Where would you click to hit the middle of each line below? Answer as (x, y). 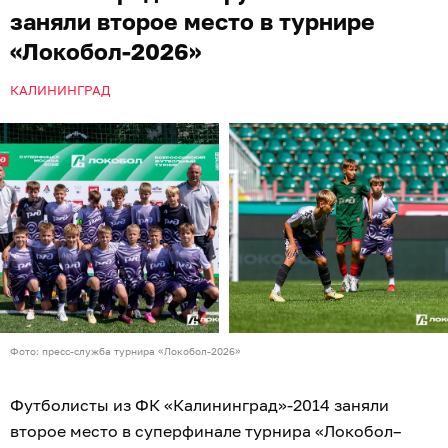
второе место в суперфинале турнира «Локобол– (205, 430)
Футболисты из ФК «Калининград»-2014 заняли (199, 404)
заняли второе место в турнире (192, 20)
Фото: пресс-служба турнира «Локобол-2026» (125, 350)
